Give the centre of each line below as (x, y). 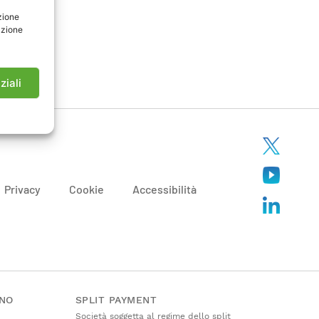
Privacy (22, 189)
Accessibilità (164, 189)
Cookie (87, 189)
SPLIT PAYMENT (116, 299)
